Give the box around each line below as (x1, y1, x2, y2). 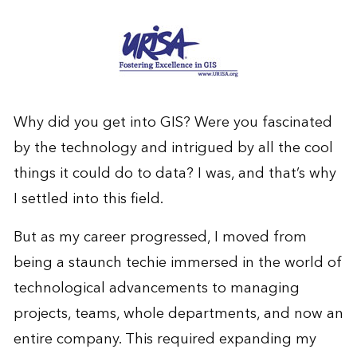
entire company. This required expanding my (13, 326, 316, 351)
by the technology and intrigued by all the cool (13, 135, 333, 160)
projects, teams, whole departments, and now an (13, 300, 343, 326)
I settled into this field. (13, 186, 163, 211)
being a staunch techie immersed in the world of (13, 249, 342, 275)
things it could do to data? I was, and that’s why (13, 160, 336, 186)
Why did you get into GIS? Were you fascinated (13, 109, 332, 135)
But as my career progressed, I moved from (13, 224, 307, 249)
